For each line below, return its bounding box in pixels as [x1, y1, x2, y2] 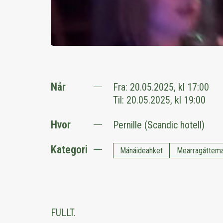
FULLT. [51, 207, 76, 219]
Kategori [51, 143, 88, 156]
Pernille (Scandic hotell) [113, 119, 205, 131]
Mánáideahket [120, 146, 163, 155]
